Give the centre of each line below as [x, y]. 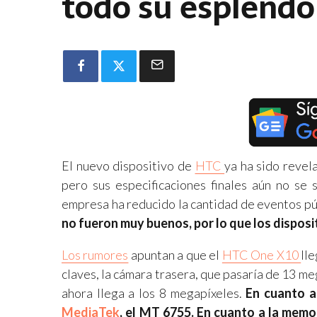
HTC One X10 [261, 254]
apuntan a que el [175, 254]
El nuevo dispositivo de [128, 165]
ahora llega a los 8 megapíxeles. [154, 293]
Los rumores [95, 254]
